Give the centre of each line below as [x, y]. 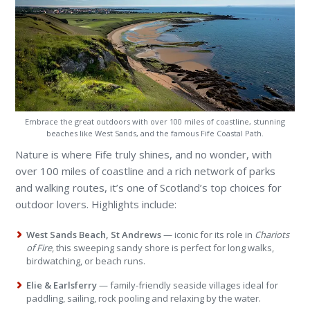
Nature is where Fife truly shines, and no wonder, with [144, 155]
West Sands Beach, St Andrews [94, 235]
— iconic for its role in [208, 235]
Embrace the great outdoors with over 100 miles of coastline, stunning [155, 122]
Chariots [272, 235]
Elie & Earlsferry [62, 285]
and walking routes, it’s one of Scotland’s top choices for [149, 188]
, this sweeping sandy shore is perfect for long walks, [163, 248]
